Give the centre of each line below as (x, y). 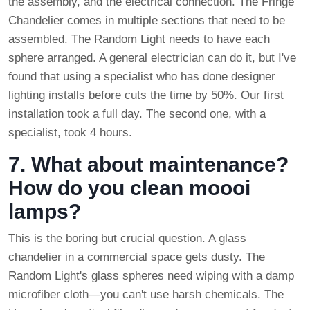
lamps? (45, 212)
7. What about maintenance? (148, 165)
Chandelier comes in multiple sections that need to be (147, 21)
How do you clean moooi (129, 188)
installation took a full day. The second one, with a (137, 114)
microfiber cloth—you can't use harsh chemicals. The (146, 295)
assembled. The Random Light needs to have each (139, 39)
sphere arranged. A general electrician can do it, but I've (152, 58)
